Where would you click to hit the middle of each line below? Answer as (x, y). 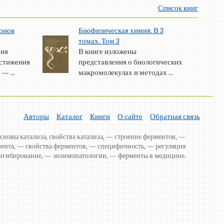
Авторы (36, 117)
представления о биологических (130, 62)
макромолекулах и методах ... (125, 73)
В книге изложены (107, 52)
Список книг (178, 8)
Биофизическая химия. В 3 (121, 31)
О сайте (130, 117)
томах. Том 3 (99, 41)
